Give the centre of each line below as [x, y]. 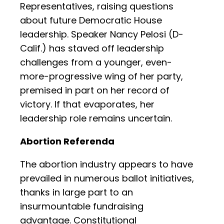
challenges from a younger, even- [96, 62]
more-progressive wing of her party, [101, 76]
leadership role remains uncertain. [96, 118]
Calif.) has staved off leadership [92, 48]
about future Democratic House [91, 20]
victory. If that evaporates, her [87, 104]
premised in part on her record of [95, 90]
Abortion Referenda [67, 141]
